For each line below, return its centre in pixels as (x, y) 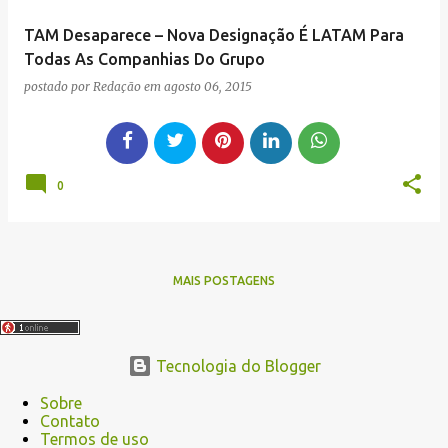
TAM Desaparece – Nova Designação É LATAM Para (214, 35)
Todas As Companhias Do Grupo (144, 59)
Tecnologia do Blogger (236, 366)
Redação (117, 86)
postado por (58, 86)
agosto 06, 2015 (208, 86)
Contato (70, 421)
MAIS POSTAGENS (224, 280)
